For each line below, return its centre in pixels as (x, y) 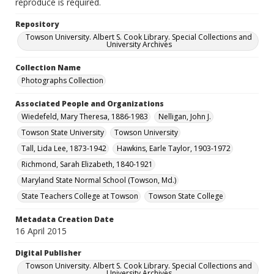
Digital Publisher (48, 253)
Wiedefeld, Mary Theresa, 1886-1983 (85, 117)
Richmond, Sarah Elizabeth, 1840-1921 (87, 164)
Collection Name (48, 68)
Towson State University (63, 132)
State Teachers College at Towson (80, 196)
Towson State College (186, 196)
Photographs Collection (62, 80)
